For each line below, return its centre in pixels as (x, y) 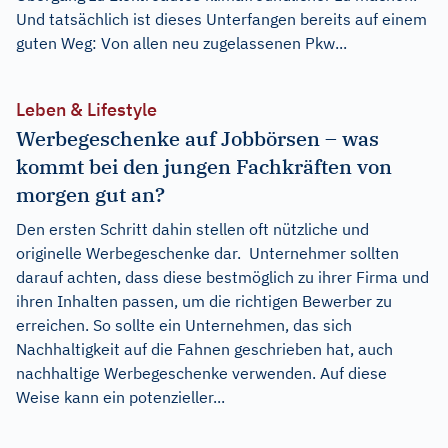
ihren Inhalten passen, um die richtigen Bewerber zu (204, 301)
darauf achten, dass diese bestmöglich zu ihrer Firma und (222, 277)
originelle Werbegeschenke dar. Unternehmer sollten (207, 253)
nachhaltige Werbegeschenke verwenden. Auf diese (201, 373)
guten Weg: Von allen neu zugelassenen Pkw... (181, 43)
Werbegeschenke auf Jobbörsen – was (197, 139)
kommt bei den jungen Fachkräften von (204, 167)
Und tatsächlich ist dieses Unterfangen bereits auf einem (221, 19)
